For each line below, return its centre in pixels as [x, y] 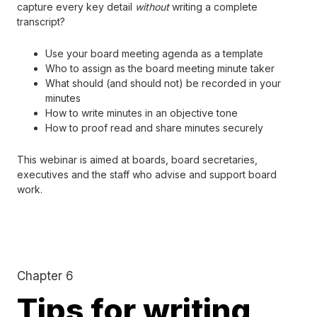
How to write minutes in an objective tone [142, 113]
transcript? [41, 21]
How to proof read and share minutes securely [154, 127]
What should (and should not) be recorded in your [163, 83]
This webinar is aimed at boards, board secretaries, [137, 159]
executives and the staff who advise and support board [147, 174]
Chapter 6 [45, 275]
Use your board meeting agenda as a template [154, 53]
